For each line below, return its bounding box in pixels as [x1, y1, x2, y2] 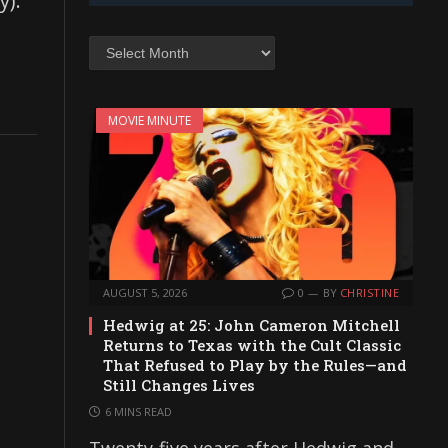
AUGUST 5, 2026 [103, 285, 187, 301]
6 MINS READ [105, 404, 172, 420]
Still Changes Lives [103, 375, 255, 396]
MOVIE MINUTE [108, 111, 191, 129]
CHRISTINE [340, 285, 399, 301]
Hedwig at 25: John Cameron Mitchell [103, 315, 400, 336]
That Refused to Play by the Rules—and [103, 355, 407, 376]
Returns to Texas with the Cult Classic [103, 335, 401, 356]
